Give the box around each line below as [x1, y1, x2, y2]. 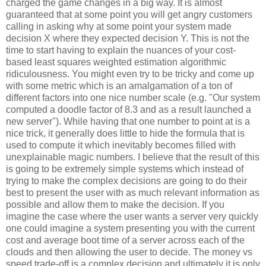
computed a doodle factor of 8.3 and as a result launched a [6, 104, 251, 115]
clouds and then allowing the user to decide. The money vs [6, 247, 252, 258]
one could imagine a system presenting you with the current [6, 223, 255, 234]
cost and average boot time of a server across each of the [6, 235, 245, 246]
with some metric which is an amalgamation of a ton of [6, 81, 232, 91]
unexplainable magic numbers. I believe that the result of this [6, 152, 259, 163]
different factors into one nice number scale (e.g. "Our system [6, 93, 260, 103]
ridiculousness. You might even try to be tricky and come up [6, 69, 254, 80]
